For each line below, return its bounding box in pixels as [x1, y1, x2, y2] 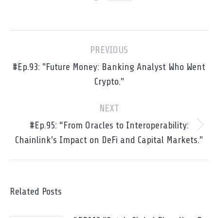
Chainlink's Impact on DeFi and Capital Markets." [15, 134, 203, 145]
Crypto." [94, 76, 124, 87]
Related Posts [10, 186, 62, 197]
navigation [10, 46, 51, 57]
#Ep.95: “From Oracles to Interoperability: [29, 120, 189, 131]
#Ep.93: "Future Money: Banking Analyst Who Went [13, 61, 205, 73]
